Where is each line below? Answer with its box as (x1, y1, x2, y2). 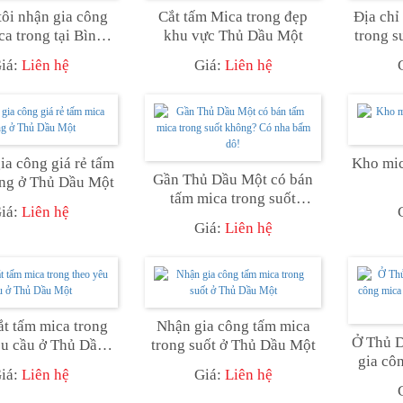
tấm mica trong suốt (170, 189, 296, 207)
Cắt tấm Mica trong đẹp (158, 7, 308, 25)
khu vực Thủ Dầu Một (163, 26, 303, 44)
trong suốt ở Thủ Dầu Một (150, 336, 316, 354)
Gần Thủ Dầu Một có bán (153, 170, 313, 188)
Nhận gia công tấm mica (156, 317, 310, 335)
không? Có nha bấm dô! (157, 208, 309, 226)
